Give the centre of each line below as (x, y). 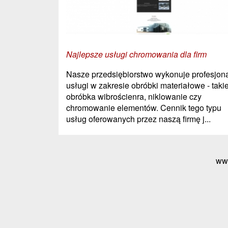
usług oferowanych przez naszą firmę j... (138, 119)
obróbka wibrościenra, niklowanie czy (134, 96)
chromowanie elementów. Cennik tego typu (144, 107)
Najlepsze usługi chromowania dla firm (136, 54)
